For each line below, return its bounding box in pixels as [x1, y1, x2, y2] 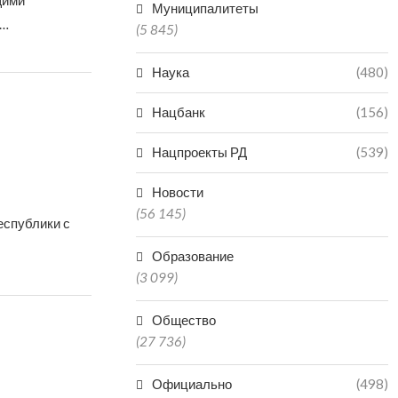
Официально [152, 376, 233, 392]
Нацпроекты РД [152, 144, 248, 160]
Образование [152, 248, 235, 264]
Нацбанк [152, 104, 206, 120]
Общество [152, 312, 217, 328]
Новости [152, 184, 204, 200]
